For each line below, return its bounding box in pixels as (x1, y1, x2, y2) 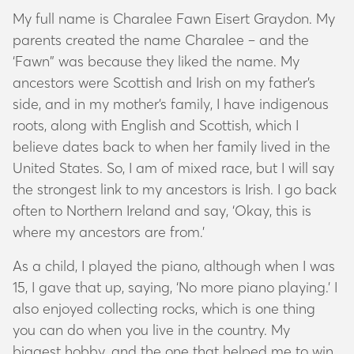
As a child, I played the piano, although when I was (13, 256, 335, 275)
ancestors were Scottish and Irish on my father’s (13, 73, 315, 92)
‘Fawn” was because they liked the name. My (13, 51, 299, 70)
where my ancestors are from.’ (13, 222, 209, 241)
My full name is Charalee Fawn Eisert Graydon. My (13, 9, 335, 28)
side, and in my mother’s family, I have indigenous (13, 94, 329, 113)
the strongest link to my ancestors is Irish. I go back (13, 179, 337, 198)
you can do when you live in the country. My (13, 320, 290, 339)
